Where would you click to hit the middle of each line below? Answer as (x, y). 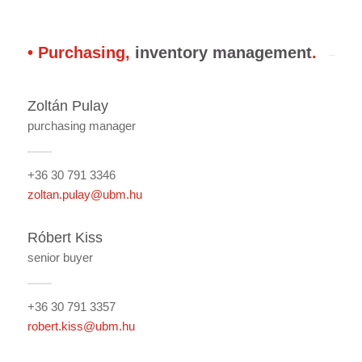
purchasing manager (81, 125)
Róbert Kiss (65, 238)
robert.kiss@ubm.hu (81, 326)
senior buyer (60, 257)
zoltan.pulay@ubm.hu (84, 194)
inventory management (221, 52)
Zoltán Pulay (67, 106)
